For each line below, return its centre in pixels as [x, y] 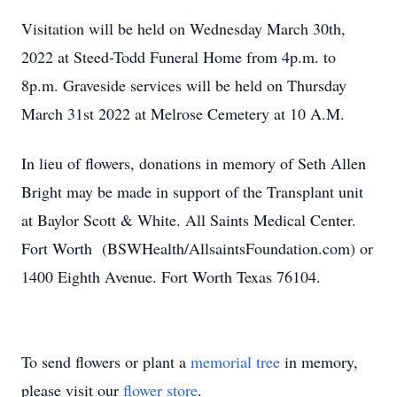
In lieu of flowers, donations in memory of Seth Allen [194, 163]
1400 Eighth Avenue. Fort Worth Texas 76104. [171, 276]
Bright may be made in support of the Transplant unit [192, 191]
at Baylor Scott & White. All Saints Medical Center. [189, 220]
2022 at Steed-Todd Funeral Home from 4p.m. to [179, 57]
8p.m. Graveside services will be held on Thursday [184, 85]
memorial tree [235, 362]
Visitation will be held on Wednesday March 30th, [183, 28]
